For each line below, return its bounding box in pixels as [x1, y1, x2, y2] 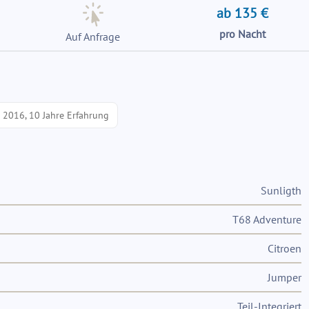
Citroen [268, 241, 301, 255]
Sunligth [261, 183, 301, 197]
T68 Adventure [232, 212, 301, 226]
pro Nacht [219, 27, 266, 41]
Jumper [268, 270, 301, 284]
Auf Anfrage [66, 30, 120, 43]
